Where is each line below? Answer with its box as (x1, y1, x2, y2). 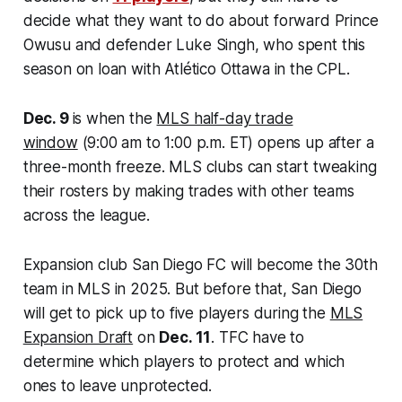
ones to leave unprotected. (22, 376, 213, 395)
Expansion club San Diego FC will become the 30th (22, 255, 378, 274)
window (22, 133, 78, 152)
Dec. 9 (22, 109, 73, 127)
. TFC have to (211, 328, 305, 346)
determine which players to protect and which (22, 352, 345, 371)
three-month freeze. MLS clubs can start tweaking (22, 157, 377, 176)
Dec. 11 (159, 328, 212, 346)
